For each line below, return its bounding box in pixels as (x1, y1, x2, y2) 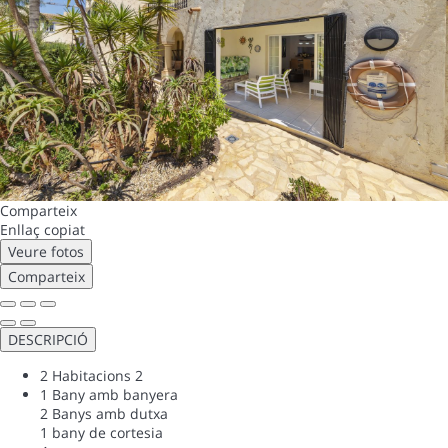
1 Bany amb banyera (40, 384, 178, 404)
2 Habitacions (40, 365, 131, 385)
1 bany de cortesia (40, 422, 163, 442)
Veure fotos (8, 241, 84, 261)
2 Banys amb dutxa (40, 403, 168, 423)
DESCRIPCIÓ (8, 329, 88, 349)
